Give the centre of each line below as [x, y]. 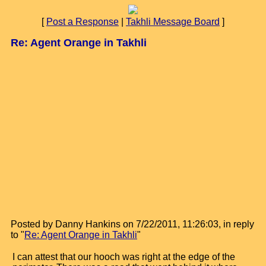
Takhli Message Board [173, 22]
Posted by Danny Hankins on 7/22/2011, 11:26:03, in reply [132, 224]
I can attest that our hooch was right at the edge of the [124, 257]
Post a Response [83, 22]
